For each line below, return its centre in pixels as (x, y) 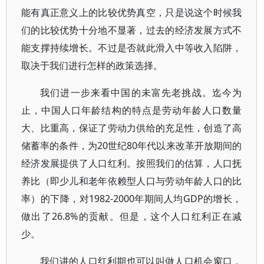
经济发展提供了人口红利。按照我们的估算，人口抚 (132, 163)
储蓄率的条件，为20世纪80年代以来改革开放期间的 (132, 146)
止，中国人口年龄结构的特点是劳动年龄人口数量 (132, 110)
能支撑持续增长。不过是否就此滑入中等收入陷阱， (132, 48)
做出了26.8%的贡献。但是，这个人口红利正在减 (132, 216)
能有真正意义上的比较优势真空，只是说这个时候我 (132, 12)
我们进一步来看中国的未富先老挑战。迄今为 (141, 93)
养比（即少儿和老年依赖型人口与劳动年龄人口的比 (132, 181)
